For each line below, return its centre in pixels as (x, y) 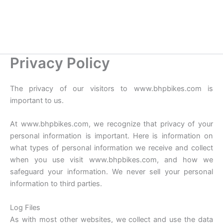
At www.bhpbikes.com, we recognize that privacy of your (111, 124)
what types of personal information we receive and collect (111, 148)
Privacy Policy (60, 63)
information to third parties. (56, 184)
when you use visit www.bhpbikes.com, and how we (111, 160)
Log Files (25, 207)
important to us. (37, 101)
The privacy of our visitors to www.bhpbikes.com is (111, 89)
